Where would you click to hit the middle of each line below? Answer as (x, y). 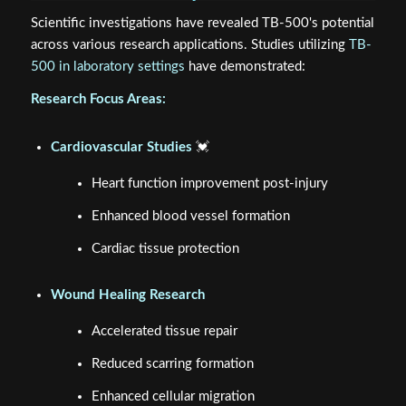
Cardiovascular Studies (121, 147)
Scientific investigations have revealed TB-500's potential (202, 23)
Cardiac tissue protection (165, 248)
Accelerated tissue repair (164, 332)
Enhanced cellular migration (173, 397)
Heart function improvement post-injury (209, 183)
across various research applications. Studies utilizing (189, 44)
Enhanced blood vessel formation (190, 216)
